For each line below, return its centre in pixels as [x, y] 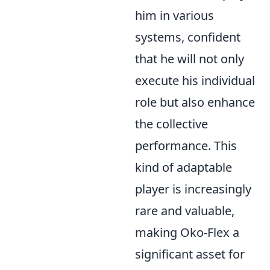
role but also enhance [195, 102]
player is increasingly [193, 189]
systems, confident [188, 37]
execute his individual [195, 80]
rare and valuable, [185, 211]
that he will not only [190, 59]
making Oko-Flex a [187, 232]
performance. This [186, 146]
